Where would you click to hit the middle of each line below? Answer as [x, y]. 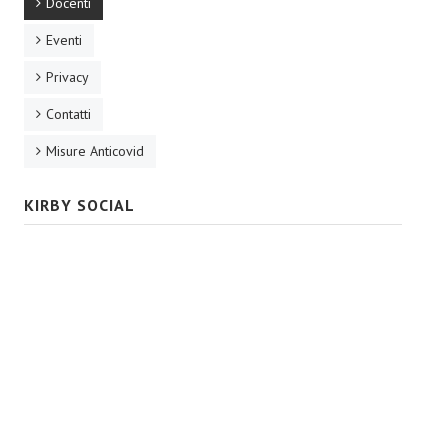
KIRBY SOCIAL [79, 205]
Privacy [67, 77]
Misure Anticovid [95, 151]
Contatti [68, 114]
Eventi [64, 40]
